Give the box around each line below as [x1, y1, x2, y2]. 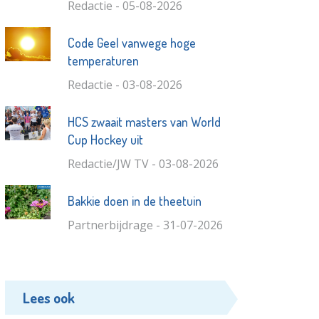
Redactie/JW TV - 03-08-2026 [67, 156, 219, 172]
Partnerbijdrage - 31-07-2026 [67, 217, 223, 234]
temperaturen [67, 53, 139, 69]
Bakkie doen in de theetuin [67, 193, 202, 209]
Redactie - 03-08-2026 [67, 77, 182, 93]
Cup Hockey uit [67, 132, 143, 148]
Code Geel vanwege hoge [67, 35, 196, 51]
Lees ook [23, 288, 75, 308]
